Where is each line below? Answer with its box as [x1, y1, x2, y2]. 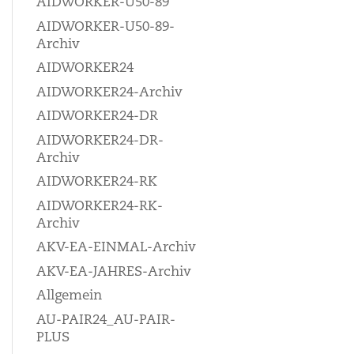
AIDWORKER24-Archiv [36, 85, 183, 100]
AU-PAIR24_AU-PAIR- [36, 313, 175, 327]
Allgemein [36, 289, 102, 303]
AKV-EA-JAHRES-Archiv [36, 265, 191, 279]
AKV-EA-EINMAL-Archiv [36, 241, 196, 254]
